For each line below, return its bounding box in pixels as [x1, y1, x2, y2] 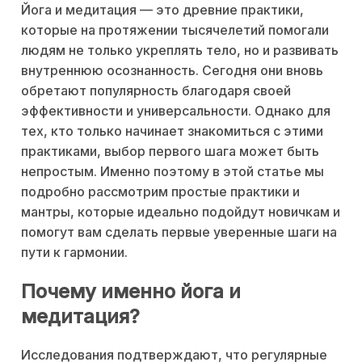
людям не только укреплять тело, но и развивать [21, 42, 339, 59]
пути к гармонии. [21, 244, 128, 261]
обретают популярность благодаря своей [21, 82, 291, 99]
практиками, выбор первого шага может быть [21, 143, 319, 160]
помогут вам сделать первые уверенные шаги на [21, 224, 337, 241]
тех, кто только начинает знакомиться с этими [21, 123, 323, 140]
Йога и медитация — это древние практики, [21, 2, 304, 19]
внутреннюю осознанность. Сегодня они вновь [21, 62, 323, 79]
